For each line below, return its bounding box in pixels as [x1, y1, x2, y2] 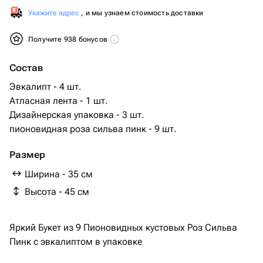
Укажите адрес [28, 9, 79, 17]
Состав [9, 62, 43, 73]
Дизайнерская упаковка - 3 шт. [9, 109, 144, 120]
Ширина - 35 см [25, 168, 93, 180]
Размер [9, 149, 45, 160]
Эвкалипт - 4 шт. [9, 81, 82, 92]
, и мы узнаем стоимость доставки [79, 9, 204, 17]
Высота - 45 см [25, 186, 89, 197]
